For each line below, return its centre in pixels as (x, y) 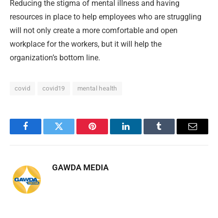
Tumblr (171, 134)
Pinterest (107, 134)
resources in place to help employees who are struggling (106, 17)
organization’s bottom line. (55, 58)
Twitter (71, 134)
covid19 (54, 89)
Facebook (42, 134)
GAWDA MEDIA (80, 168)
